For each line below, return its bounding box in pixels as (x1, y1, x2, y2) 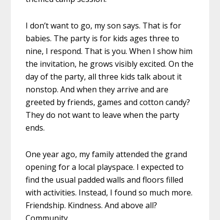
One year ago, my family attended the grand (26, 149, 188, 160)
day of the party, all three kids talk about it (26, 71, 182, 82)
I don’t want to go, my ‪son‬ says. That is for (26, 20, 182, 31)
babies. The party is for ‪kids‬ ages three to (26, 33, 180, 44)
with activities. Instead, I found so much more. (26, 187, 193, 198)
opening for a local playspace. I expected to (26, 162, 184, 173)
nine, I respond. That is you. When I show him (26, 46, 193, 57)
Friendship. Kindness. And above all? (26, 200, 158, 211)
